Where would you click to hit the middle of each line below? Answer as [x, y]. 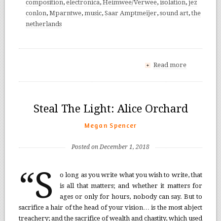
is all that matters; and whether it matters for [131, 185]
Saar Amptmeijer [130, 13]
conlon [36, 13]
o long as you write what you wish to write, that [131, 175]
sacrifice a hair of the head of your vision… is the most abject [110, 207]
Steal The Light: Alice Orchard [110, 109]
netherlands [43, 24]
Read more [170, 65]
